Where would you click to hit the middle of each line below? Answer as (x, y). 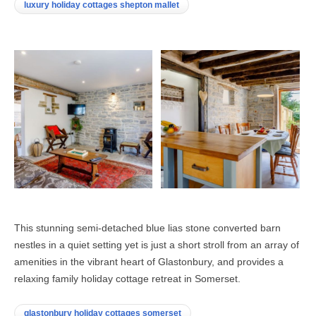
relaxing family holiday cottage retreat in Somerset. (127, 278)
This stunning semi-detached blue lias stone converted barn (147, 227)
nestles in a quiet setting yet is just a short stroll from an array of (157, 244)
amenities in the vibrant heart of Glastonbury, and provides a (149, 261)
